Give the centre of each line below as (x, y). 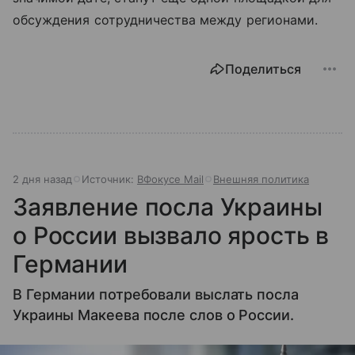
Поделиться (263, 69)
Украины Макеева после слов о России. (153, 315)
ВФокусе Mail (170, 179)
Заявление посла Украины (168, 207)
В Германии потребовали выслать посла (156, 295)
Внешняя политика (261, 179)
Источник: (109, 179)
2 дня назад (42, 179)
